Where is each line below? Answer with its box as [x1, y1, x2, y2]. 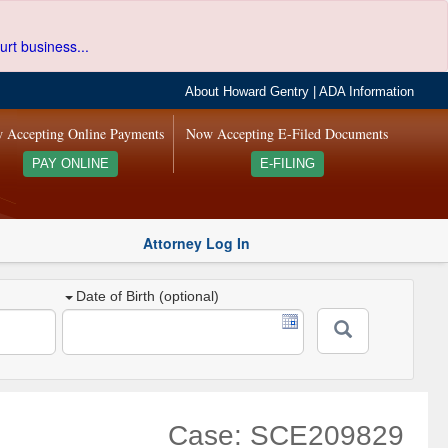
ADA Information [319, 85, 415, 99]
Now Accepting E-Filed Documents [186, 124, 389, 143]
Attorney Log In [143, 232, 250, 253]
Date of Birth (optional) [76, 288, 220, 305]
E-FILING [259, 157, 315, 171]
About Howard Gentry [185, 85, 310, 99]
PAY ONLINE [31, 157, 109, 171]
